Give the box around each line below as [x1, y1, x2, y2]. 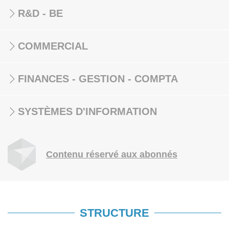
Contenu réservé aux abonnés [46, 149, 177, 159]
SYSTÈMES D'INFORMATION [18, 106, 157, 117]
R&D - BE [18, 8, 63, 19]
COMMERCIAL [18, 40, 88, 52]
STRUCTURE [80, 207, 149, 219]
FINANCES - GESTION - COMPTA [18, 73, 178, 84]
